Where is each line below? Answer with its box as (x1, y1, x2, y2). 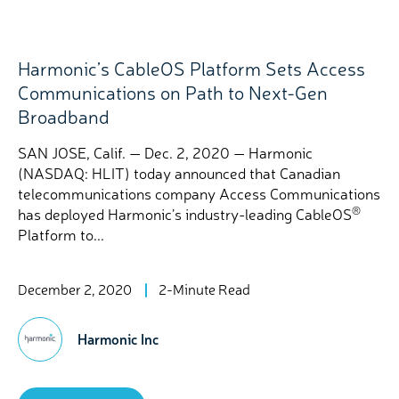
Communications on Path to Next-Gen (18, 79, 328, 104)
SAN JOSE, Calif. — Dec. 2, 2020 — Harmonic (18, 142, 313, 162)
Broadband (18, 103, 110, 128)
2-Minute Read (159, 279, 250, 298)
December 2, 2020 (18, 279, 132, 298)
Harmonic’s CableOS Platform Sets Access (18, 55, 365, 80)
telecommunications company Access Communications (18, 183, 380, 203)
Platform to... (18, 224, 104, 244)
